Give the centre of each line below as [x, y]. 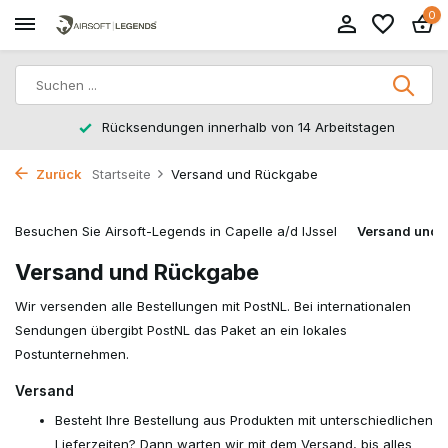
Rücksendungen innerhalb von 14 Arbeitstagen [235, 127]
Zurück [57, 174]
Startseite [121, 174]
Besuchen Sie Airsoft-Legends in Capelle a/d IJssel [176, 231]
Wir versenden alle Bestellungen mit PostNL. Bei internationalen [213, 306]
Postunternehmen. [72, 354]
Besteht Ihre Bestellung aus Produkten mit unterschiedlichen [244, 420]
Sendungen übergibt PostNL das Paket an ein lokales [181, 330]
